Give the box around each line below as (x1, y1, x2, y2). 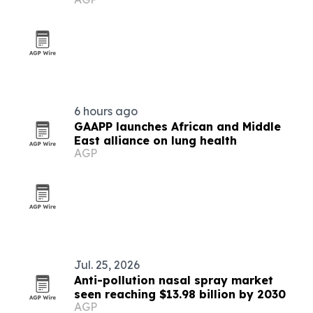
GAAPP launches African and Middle (74, 119, 281, 133)
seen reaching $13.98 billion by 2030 (74, 287, 286, 301)
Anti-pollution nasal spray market (74, 273, 273, 287)
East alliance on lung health (74, 133, 237, 147)
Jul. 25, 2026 (74, 258, 140, 272)
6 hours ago (74, 104, 138, 118)
